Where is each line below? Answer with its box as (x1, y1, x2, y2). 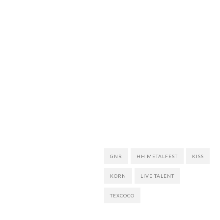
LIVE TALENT (140, 172, 174, 179)
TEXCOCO (110, 192, 135, 198)
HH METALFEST (136, 153, 178, 159)
